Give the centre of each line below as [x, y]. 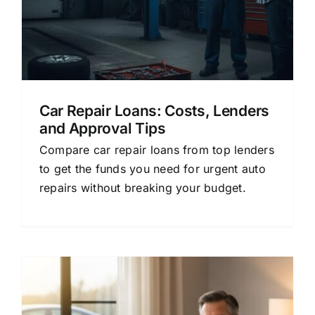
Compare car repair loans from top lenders [157, 150]
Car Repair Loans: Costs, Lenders [154, 111]
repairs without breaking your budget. [143, 188]
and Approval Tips [103, 128]
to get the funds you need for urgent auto [153, 169]
